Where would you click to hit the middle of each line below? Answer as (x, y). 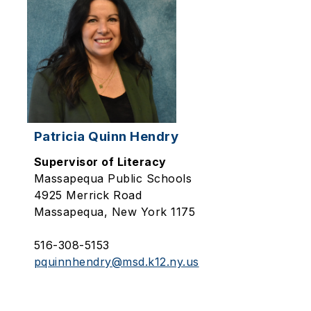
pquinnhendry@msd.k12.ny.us (116, 262)
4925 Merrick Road (90, 195)
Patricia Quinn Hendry (106, 136)
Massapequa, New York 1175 (115, 212)
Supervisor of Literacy (100, 162)
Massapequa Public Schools (115, 178)
